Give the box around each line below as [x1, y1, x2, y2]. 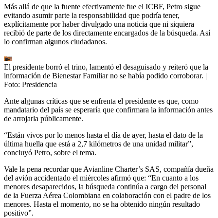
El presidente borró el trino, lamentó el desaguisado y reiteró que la [4, 62, 208, 71]
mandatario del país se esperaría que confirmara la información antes [4, 105, 213, 114]
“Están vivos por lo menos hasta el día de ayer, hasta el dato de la [4, 130, 203, 139]
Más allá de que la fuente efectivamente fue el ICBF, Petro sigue [4, 2, 200, 11]
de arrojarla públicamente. [4, 114, 83, 123]
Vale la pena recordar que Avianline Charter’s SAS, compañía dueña [4, 164, 214, 173]
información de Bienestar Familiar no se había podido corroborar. [4, 71, 203, 80]
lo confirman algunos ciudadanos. [4, 37, 107, 46]
